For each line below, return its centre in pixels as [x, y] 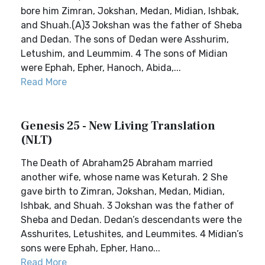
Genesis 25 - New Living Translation [118, 126]
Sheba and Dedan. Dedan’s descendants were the [131, 220]
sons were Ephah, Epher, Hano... [91, 248]
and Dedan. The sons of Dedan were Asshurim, [125, 39]
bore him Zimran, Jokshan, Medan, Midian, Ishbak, [130, 11]
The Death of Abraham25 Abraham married [117, 163]
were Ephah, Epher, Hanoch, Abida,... [101, 68]
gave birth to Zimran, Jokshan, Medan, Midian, [123, 191]
